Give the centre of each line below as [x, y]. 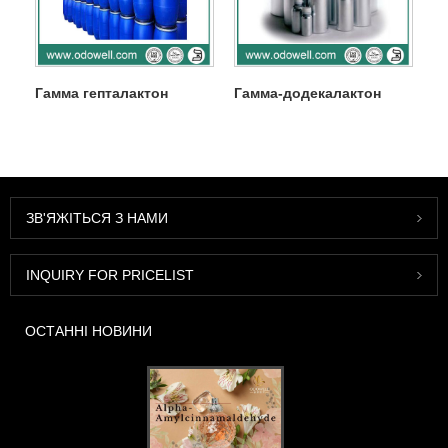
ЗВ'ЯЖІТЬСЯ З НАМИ [97, 217]
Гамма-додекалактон [307, 93]
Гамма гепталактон [101, 93]
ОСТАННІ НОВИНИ [88, 330]
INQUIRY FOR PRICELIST [110, 274]
